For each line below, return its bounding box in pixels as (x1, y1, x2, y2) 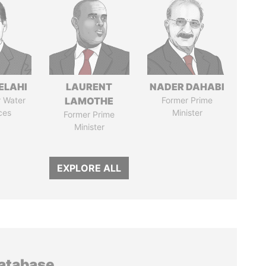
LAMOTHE (65, 95, 114, 107)
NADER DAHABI (150, 81, 225, 93)
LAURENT (66, 81, 113, 93)
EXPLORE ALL (57, 162, 122, 174)
